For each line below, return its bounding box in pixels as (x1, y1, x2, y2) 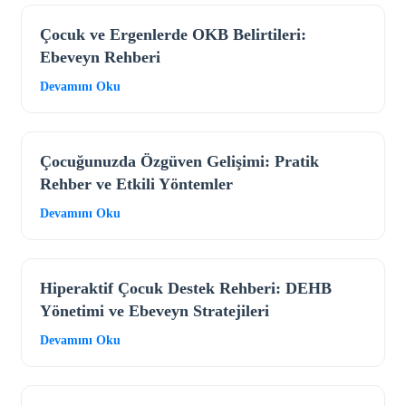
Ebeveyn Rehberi (40, 48, 160, 67)
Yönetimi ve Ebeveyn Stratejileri (40, 302, 269, 321)
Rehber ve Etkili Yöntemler (40, 175, 233, 194)
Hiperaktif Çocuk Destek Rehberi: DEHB (40, 279, 332, 298)
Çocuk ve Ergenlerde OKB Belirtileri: (40, 25, 306, 44)
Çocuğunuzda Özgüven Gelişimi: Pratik (40, 152, 319, 171)
